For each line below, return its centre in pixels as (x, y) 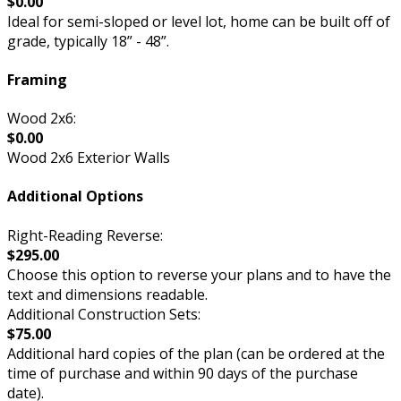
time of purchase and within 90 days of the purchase (183, 373)
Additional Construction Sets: (104, 314)
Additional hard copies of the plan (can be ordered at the (196, 353)
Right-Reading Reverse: (85, 235)
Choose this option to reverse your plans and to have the (199, 274)
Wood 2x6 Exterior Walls (89, 158)
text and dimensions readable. (107, 294)
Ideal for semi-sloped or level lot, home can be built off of (199, 21)
